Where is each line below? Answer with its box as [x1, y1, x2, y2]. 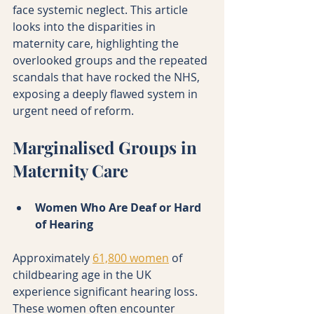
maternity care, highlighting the [13, 35, 182, 51]
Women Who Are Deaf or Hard [35, 199, 204, 215]
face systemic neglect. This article [13, 1, 191, 18]
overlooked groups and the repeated [13, 52, 210, 68]
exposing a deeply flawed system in [13, 86, 200, 102]
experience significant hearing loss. [13, 283, 200, 299]
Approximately [13, 250, 93, 266]
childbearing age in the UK [13, 266, 154, 282]
